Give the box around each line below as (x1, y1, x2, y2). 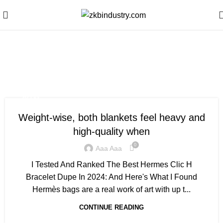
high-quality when (73, 126, 150, 137)
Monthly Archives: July (23, 51, 200, 71)
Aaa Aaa (95, 144, 122, 152)
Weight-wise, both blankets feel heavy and (18, 112, 205, 123)
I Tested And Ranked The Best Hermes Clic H (31, 160, 192, 169)
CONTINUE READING (79, 204, 144, 211)
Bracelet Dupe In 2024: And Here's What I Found (26, 173, 197, 181)
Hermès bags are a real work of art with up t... (32, 185, 191, 194)
